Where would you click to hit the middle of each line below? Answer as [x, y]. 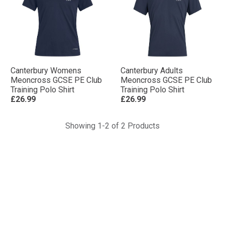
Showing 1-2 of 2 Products [113, 126]
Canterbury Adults [152, 71]
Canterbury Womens [46, 71]
